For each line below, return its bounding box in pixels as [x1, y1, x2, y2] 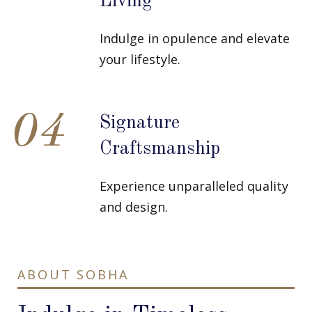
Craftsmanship [99, 139, 220, 158]
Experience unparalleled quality [99, 177, 288, 194]
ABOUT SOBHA [17, 265, 129, 283]
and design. [99, 198, 168, 215]
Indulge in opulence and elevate [99, 29, 290, 47]
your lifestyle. [99, 50, 180, 68]
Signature [99, 113, 180, 132]
